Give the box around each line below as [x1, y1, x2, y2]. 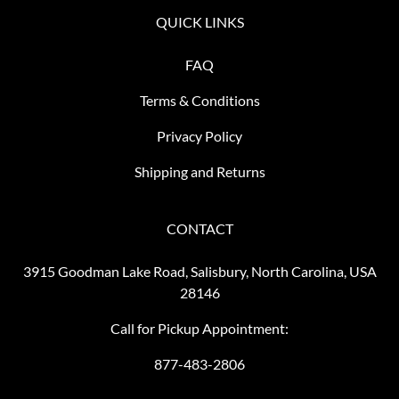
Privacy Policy [157, 126, 242, 144]
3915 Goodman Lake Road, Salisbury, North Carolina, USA [22, 262, 377, 280]
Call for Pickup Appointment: [110, 319, 289, 337]
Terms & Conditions [139, 91, 260, 109]
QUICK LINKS [155, 12, 244, 30]
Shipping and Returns [134, 162, 265, 180]
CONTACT [166, 219, 233, 237]
